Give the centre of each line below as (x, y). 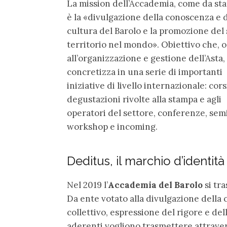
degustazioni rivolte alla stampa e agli (144, 99)
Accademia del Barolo (155, 185)
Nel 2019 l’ (87, 185)
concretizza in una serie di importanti (145, 72)
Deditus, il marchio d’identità (146, 161)
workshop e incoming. (112, 127)
